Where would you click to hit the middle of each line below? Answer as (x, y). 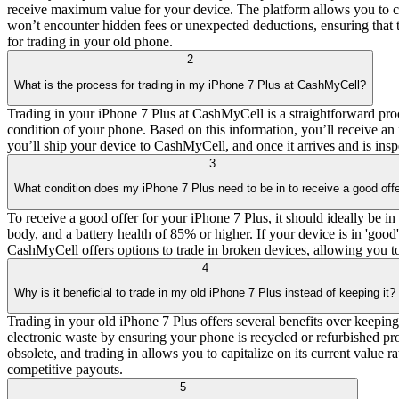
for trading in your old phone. (90, 42)
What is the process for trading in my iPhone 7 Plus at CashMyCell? (190, 85)
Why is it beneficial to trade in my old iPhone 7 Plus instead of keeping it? (205, 292)
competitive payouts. (65, 370)
